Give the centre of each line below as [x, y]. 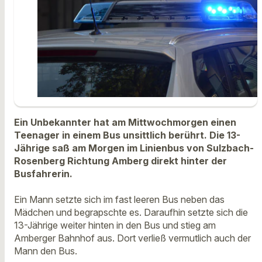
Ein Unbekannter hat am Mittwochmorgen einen [125, 122]
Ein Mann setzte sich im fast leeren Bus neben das [119, 200]
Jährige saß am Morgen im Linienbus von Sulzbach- [134, 148]
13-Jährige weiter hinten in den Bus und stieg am [115, 225]
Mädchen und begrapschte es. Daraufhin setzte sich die [131, 213]
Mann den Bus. [46, 251]
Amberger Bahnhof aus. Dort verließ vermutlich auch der [132, 238]
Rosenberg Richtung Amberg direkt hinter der [120, 161]
